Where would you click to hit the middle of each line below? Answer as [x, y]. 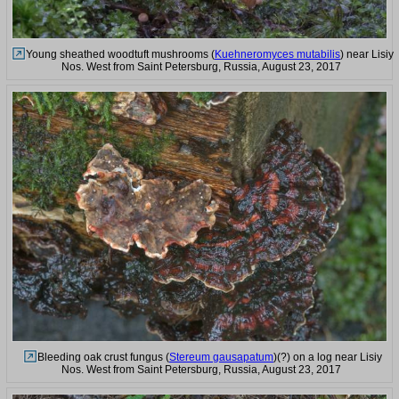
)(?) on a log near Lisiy [328, 357]
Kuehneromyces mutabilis [277, 55]
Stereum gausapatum [221, 357]
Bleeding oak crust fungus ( [103, 357]
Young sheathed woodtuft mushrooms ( [120, 55]
